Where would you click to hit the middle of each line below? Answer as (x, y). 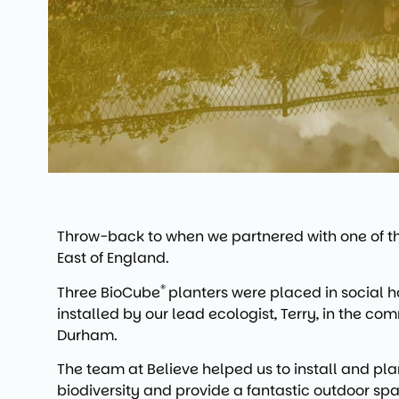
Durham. (87, 335)
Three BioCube (108, 292)
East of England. (113, 258)
